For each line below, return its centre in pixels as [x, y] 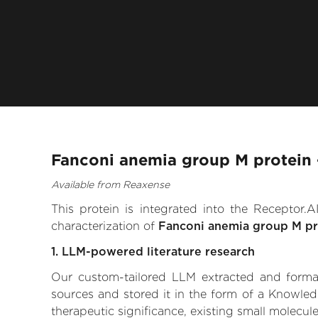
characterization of [105, 226]
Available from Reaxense [110, 185]
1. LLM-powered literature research [153, 252]
